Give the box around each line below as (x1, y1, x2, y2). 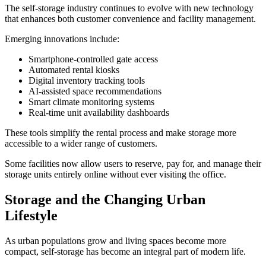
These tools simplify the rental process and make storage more (5, 127, 236, 138)
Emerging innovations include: (5, 33, 119, 44)
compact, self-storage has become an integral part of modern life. (5, 246, 246, 256)
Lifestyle (5, 207, 58, 223)
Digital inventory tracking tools (28, 75, 145, 85)
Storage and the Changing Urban (5, 191, 205, 207)
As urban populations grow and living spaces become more (5, 235, 226, 246)
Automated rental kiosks (28, 64, 119, 75)
